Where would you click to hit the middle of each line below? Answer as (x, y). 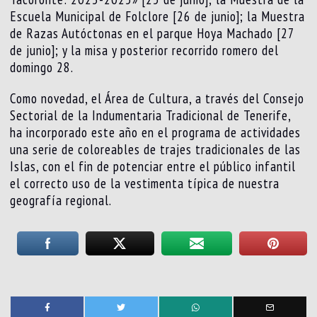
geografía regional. (61, 200)
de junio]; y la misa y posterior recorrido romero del (145, 50)
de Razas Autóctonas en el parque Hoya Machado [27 (152, 33)
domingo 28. (42, 67)
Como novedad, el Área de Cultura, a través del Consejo (157, 98)
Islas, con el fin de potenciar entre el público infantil (153, 166)
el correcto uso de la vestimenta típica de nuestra (145, 183)
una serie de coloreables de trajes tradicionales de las (156, 149)
